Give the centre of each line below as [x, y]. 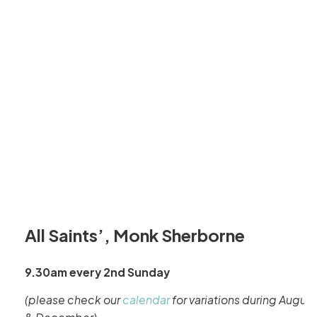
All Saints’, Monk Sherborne [134, 235]
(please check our [73, 300]
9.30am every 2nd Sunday [97, 272]
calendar [146, 300]
